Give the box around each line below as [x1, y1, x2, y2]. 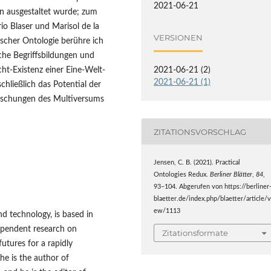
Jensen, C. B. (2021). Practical [154, 160, 241, 166]
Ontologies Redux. [154, 172, 211, 178]
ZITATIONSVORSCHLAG [154, 126, 247, 137]
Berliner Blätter [210, 172, 253, 178]
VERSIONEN [154, 32, 203, 42]
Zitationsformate [162, 227, 229, 238]
